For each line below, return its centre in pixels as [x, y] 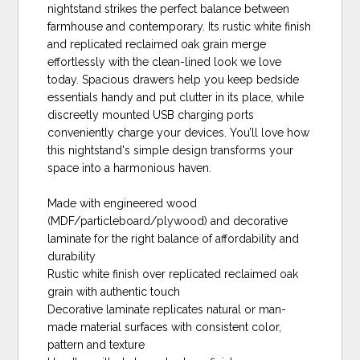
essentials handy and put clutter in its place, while [176, 97]
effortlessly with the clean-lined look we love [165, 61]
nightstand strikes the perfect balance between [169, 8]
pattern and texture [96, 344]
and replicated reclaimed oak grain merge [157, 44]
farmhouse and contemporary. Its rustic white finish [180, 26]
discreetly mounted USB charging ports [151, 115]
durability [72, 256]
